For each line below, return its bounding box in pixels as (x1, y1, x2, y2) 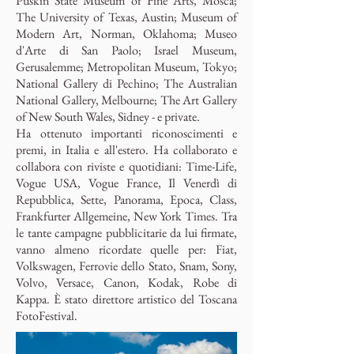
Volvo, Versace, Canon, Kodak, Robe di (16, 274, 237, 291)
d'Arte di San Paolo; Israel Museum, (16, 42, 237, 58)
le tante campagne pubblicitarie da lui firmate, (16, 224, 237, 241)
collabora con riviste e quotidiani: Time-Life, (16, 158, 237, 175)
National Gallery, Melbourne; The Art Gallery (16, 92, 237, 108)
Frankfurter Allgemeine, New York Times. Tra (16, 208, 237, 224)
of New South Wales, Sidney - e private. (16, 108, 200, 125)
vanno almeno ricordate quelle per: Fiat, (16, 241, 237, 258)
